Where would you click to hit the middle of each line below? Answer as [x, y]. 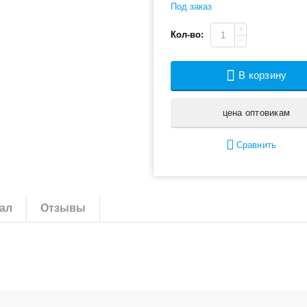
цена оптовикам [256, 113]
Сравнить [256, 145]
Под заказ [192, 7]
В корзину [263, 75]
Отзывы [63, 208]
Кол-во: [187, 35]
